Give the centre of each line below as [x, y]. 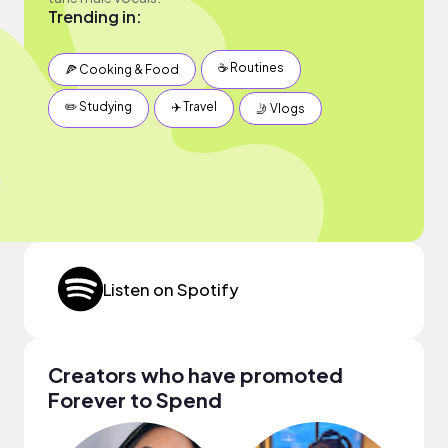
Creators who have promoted [195, 374]
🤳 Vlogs [280, 108]
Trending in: [95, 16]
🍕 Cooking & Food [122, 69]
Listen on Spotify [170, 290]
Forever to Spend [135, 399]
